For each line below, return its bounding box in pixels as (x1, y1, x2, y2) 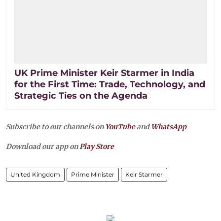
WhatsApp (151, 122, 186, 131)
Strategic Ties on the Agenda (14, 90, 147, 101)
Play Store (79, 142, 114, 151)
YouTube (105, 122, 135, 131)
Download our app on (6, 142, 79, 151)
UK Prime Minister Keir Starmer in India (14, 67, 194, 78)
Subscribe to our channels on (6, 122, 105, 131)
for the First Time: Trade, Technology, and (14, 78, 205, 90)
